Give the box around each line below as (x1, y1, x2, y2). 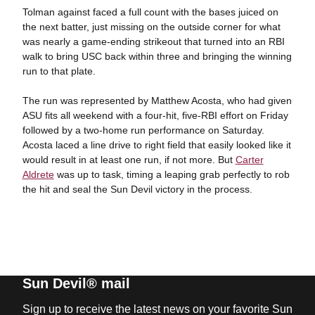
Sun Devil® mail (22, 275, 130, 291)
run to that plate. (22, 65, 96, 77)
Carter (235, 153, 264, 165)
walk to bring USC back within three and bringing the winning (22, 50, 292, 62)
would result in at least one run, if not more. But (22, 153, 236, 165)
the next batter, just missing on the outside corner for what (22, 20, 281, 32)
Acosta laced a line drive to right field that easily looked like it (22, 139, 291, 150)
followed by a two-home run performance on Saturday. (22, 124, 264, 136)
